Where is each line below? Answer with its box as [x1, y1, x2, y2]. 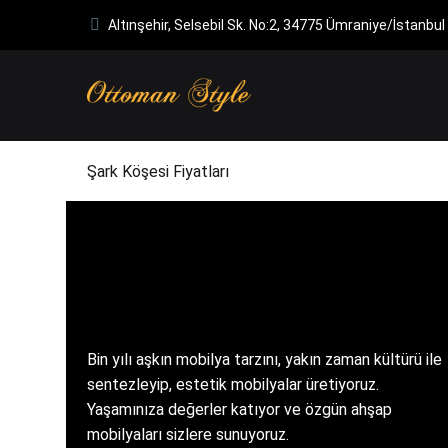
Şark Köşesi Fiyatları [87, 161, 229, 181]
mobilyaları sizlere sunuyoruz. [87, 424, 289, 444]
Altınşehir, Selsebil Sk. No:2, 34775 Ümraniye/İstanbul [108, 17, 446, 33]
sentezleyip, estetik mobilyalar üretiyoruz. [87, 374, 379, 394]
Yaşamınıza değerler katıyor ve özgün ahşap [87, 399, 392, 419]
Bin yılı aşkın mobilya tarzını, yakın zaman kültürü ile [87, 349, 442, 369]
